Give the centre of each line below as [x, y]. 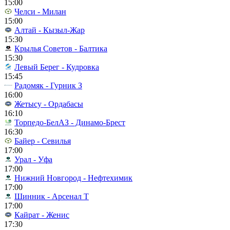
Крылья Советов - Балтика [61, 49]
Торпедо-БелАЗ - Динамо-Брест [70, 122]
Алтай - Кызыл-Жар [50, 30]
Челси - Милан [40, 12]
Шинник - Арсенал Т [52, 196]
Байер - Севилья [43, 141]
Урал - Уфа [33, 159]
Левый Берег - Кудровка [57, 67]
